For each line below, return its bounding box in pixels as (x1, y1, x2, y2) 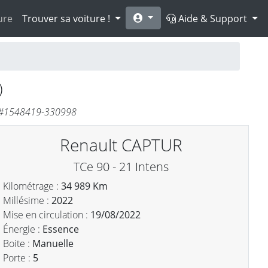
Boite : (3, 237, 31, 250)
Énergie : (3, 223, 41, 236)
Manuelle (32, 237, 74, 250)
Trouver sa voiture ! (22, 11, 112, 25)
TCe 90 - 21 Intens (74, 159, 169, 175)
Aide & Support (176, 11, 250, 25)
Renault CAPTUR (60, 133, 183, 156)
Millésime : (3, 194, 50, 207)
